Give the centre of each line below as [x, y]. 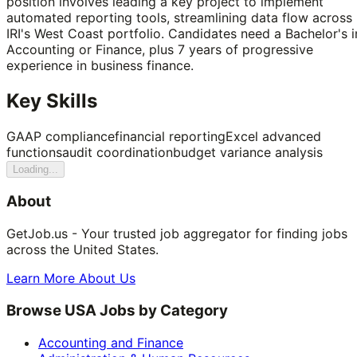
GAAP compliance [61, 136]
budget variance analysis [248, 152]
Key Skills [52, 100]
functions [34, 152]
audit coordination [118, 152]
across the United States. [82, 250]
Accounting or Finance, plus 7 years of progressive [160, 49]
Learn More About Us [71, 279]
